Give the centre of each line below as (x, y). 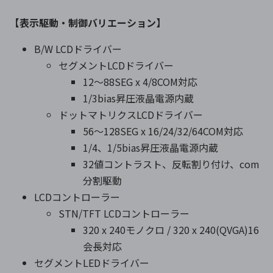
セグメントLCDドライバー (116, 66)
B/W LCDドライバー (78, 49)
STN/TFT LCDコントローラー (124, 214)
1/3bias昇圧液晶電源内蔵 (138, 98)
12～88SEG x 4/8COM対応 (140, 82)
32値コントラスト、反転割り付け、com (171, 164)
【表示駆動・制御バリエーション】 (88, 23)
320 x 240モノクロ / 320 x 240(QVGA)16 (171, 230)
